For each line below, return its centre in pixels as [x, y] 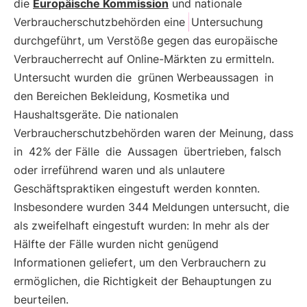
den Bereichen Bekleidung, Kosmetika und [122, 96]
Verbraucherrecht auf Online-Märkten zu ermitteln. [144, 59]
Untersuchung [227, 22]
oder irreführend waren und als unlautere [119, 170]
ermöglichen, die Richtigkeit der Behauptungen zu [143, 281]
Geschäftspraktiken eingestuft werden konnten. [137, 188]
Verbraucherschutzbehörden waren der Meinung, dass [153, 133]
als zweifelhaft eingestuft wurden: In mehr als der [142, 225]
